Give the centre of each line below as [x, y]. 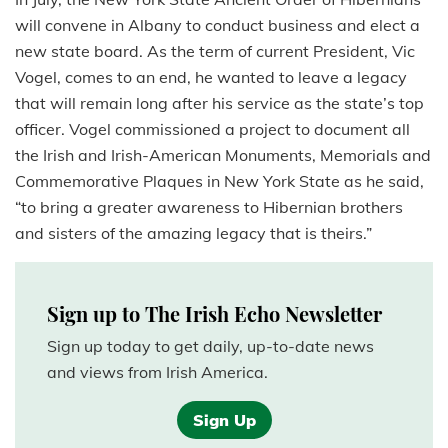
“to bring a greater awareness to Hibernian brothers [209, 207]
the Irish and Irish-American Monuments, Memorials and [223, 155]
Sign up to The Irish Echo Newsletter [214, 314]
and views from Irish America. [157, 372]
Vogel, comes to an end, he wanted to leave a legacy [211, 77]
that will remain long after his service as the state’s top [219, 103]
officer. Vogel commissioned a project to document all [212, 129]
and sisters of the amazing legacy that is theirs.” [193, 233]
